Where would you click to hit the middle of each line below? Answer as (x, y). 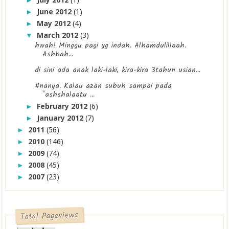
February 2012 (63, 106)
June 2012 (55, 11)
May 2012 (55, 23)
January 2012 (61, 118)
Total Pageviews (50, 216)
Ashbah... (58, 54)
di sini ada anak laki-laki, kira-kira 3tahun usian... (118, 70)
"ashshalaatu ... (69, 95)
